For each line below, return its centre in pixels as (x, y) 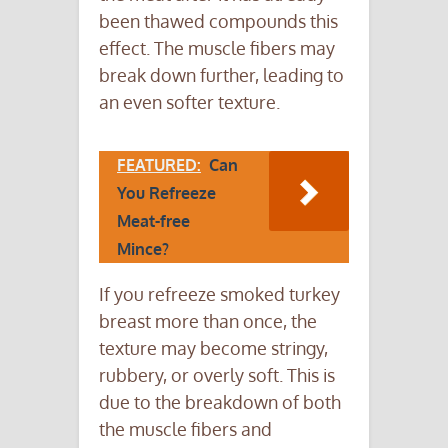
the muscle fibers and (185, 429)
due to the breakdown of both (220, 402)
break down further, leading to (221, 75)
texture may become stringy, (213, 348)
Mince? (143, 249)
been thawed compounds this (218, 21)
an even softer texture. (189, 102)
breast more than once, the (208, 321)
